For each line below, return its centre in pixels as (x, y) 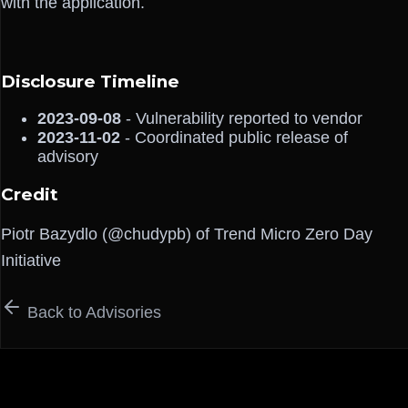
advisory (68, 156)
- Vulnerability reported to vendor (242, 118)
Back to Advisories (92, 313)
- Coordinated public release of (234, 137)
